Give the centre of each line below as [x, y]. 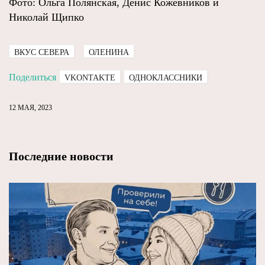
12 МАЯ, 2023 [30, 108]
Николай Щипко [46, 17]
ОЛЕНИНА [109, 52]
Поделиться [33, 77]
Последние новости [61, 156]
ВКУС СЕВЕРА [42, 52]
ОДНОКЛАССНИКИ [166, 78]
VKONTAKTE [90, 78]
